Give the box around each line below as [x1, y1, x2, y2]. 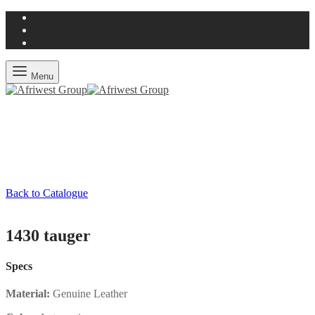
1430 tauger [6, 226, 91, 245]
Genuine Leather [50, 288, 127, 300]
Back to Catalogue [6, 187, 88, 199]
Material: [6, 288, 50, 300]
